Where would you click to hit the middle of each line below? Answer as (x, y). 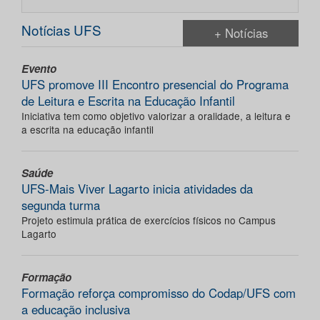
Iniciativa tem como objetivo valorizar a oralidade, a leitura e (156, 116)
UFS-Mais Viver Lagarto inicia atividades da (137, 189)
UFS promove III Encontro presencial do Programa (155, 85)
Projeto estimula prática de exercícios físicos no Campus (149, 220)
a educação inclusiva (76, 310)
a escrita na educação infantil (87, 130)
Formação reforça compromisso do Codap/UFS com (159, 293)
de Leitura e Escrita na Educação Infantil (128, 101)
